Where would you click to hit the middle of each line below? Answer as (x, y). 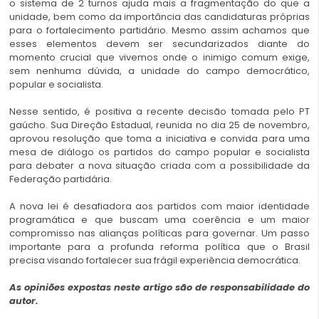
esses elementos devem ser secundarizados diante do (159, 44)
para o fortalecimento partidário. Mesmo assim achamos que (159, 31)
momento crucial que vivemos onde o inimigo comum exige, (159, 58)
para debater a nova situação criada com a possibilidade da (159, 166)
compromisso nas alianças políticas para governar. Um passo (159, 234)
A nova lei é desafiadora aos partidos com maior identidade (159, 206)
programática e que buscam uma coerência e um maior (159, 220)
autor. (25, 301)
